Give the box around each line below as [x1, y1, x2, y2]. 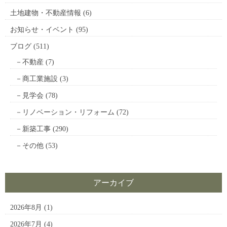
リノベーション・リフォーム [22, 108, 115, 117]
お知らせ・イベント [10, 26, 74, 34]
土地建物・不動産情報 [10, 9, 81, 17]
